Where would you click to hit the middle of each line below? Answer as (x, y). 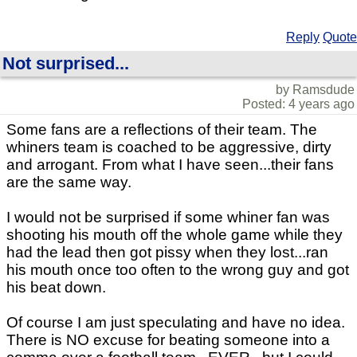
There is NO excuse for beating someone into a (168, 340)
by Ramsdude (315, 90)
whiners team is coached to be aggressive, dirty (169, 147)
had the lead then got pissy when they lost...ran (167, 252)
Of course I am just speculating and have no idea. (176, 322)
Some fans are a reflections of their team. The (162, 129)
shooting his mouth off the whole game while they (175, 235)
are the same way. (69, 182)
